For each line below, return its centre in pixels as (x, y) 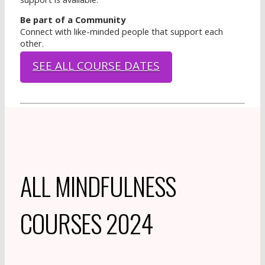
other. (32, 43)
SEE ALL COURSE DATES (96, 66)
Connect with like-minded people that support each (121, 32)
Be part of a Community (72, 20)
